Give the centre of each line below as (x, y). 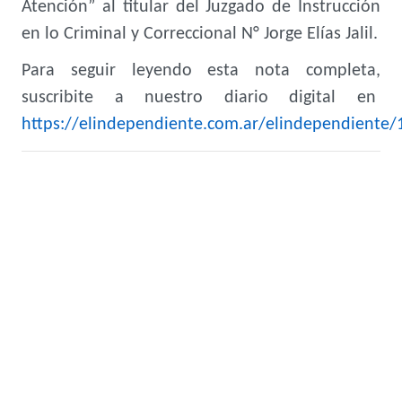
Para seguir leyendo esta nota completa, (201, 71)
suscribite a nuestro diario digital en (201, 98)
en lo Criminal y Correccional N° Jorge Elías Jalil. (200, 34)
